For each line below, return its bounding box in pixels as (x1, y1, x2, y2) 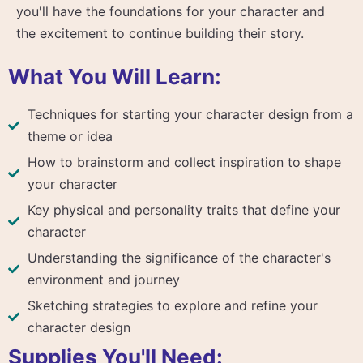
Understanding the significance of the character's (28, 249, 331, 266)
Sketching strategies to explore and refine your (28, 297, 318, 314)
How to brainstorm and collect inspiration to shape (28, 153, 341, 170)
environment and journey (28, 271, 180, 288)
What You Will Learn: (8, 63, 221, 89)
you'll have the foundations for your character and (16, 2, 325, 19)
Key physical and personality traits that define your (28, 201, 340, 218)
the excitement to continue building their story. (16, 24, 304, 41)
